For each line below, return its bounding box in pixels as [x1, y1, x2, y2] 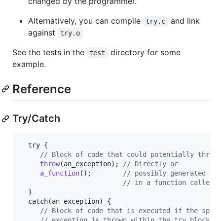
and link [168, 15, 202, 26]
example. [12, 59, 46, 69]
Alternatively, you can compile [28, 15, 143, 26]
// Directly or [123, 160, 178, 168]
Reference [12, 81, 71, 96]
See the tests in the [12, 47, 87, 57]
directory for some [108, 47, 183, 57]
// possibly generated [123, 169, 206, 178]
